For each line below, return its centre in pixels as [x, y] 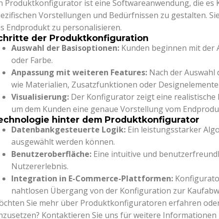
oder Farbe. [32, 60]
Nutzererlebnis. [40, 166]
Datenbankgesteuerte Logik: [70, 130]
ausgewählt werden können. [63, 142]
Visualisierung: [41, 97]
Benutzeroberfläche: [53, 154]
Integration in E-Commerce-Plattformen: [93, 179]
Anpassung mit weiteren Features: [80, 73]
